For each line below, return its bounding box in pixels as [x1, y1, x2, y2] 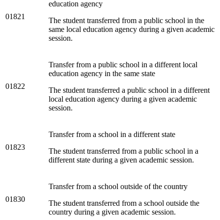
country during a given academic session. [49, 207, 176, 216]
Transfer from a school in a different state [49, 130, 175, 138]
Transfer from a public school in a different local [49, 60, 197, 69]
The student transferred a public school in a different [49, 85, 210, 94]
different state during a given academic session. [49, 155, 194, 164]
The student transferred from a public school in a [49, 146, 198, 155]
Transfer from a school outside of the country [49, 182, 188, 191]
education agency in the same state [49, 69, 155, 78]
